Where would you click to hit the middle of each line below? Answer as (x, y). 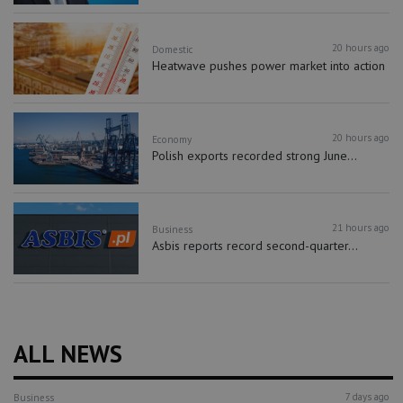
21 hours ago (360, 228)
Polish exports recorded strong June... (255, 156)
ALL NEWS (68, 354)
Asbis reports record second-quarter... (255, 246)
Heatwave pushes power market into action (269, 66)
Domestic (173, 49)
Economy (172, 139)
